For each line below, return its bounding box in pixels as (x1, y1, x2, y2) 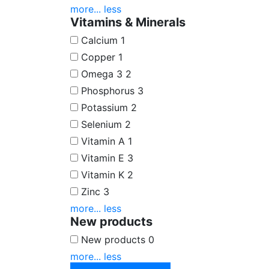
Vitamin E (81, 151, 124, 164)
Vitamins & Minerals (70, 14, 186, 29)
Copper (81, 50, 115, 63)
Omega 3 (81, 67, 122, 80)
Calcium (81, 34, 118, 46)
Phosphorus (81, 84, 134, 97)
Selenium (81, 118, 122, 130)
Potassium (81, 101, 128, 113)
